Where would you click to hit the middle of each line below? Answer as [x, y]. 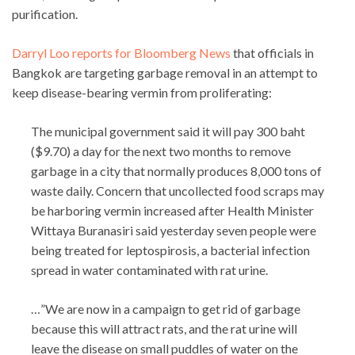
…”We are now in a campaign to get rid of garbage [166, 308]
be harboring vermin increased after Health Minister [172, 210]
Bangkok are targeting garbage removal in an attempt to [165, 72]
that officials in [272, 52]
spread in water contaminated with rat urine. [149, 269]
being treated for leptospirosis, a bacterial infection [170, 250]
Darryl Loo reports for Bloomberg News [121, 52]
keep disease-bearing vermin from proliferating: [142, 92]
